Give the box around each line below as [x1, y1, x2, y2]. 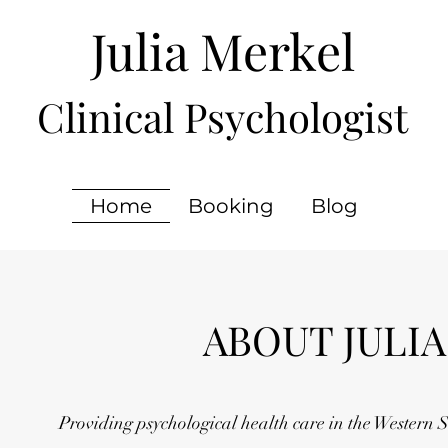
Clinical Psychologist [37, 90, 409, 143]
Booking [188, 194, 275, 218]
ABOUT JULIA [202, 313, 446, 366]
